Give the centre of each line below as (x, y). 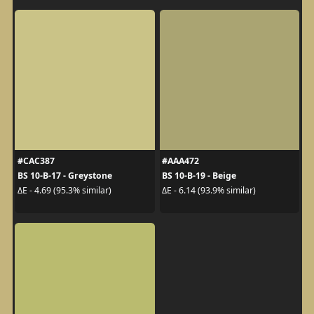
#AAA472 (180, 161)
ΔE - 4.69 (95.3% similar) (64, 191)
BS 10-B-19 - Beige (199, 175)
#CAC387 (36, 161)
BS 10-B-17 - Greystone (64, 175)
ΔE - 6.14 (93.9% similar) (209, 191)
